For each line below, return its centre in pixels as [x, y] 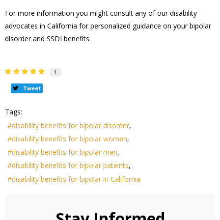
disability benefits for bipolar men [65, 152]
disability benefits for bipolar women [69, 138]
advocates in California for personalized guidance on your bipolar [108, 26]
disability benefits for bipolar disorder [70, 125]
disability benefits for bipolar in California [76, 179]
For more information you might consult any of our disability [101, 13]
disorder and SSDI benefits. [48, 39]
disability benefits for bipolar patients [70, 165]
